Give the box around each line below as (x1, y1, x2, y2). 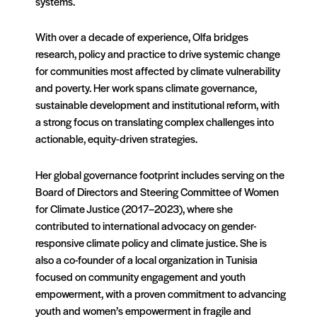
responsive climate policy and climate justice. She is (35, 234, 267, 250)
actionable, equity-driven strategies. (35, 131, 197, 146)
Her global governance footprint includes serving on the (35, 166, 284, 182)
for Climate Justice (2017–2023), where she (35, 200, 233, 216)
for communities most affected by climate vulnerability (35, 63, 280, 79)
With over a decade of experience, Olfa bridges (35, 29, 248, 45)
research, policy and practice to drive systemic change (35, 46, 280, 62)
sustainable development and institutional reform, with (35, 97, 279, 113)
